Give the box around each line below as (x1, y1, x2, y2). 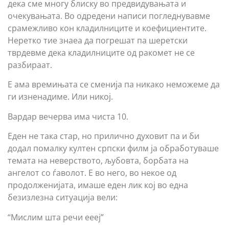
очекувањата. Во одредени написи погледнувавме (8, 10, 210, 21)
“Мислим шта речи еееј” (8, 211, 104, 223)
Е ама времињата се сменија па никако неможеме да (8, 79, 220, 90)
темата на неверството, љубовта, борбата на (8, 155, 189, 167)
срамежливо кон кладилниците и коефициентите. (8, 22, 207, 34)
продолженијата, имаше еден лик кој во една (8, 179, 188, 191)
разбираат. (8, 59, 52, 71)
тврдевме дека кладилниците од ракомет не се (8, 47, 195, 58)
